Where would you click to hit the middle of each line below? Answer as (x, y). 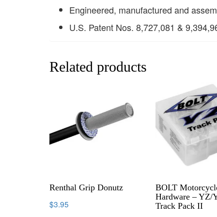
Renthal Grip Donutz (86, 187)
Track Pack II (179, 206)
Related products (98, 67)
